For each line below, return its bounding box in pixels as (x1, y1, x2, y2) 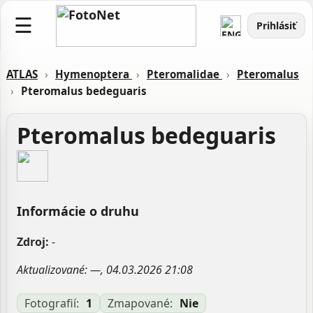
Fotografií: (24, 296, 79, 311)
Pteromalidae (147, 67, 222, 81)
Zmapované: (108, 296, 173, 311)
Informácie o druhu (17, 203, 139, 219)
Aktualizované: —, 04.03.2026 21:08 (17, 262, 193, 277)
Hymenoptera (55, 67, 132, 81)
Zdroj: (17, 234, 49, 249)
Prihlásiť (256, 19, 296, 32)
